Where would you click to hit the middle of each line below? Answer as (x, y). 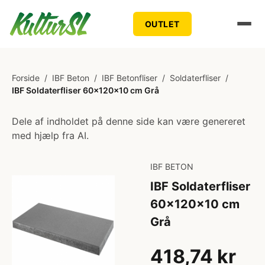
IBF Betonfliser (130, 78)
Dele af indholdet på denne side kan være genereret (129, 121)
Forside (26, 78)
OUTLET (162, 24)
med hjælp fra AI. (50, 135)
